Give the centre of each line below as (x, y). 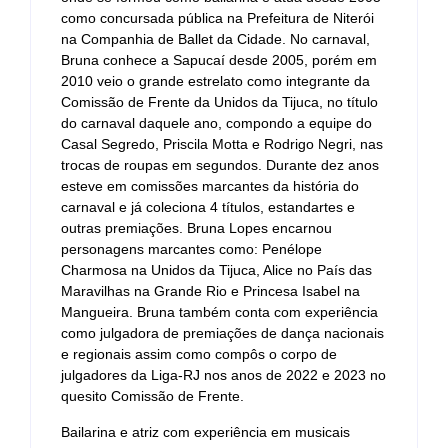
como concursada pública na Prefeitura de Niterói (217, 18)
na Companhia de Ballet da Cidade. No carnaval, (215, 39)
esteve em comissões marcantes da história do (210, 186)
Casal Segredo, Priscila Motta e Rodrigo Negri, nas (222, 144)
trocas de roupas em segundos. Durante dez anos (220, 165)
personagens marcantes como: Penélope (191, 249)
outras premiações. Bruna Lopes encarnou (196, 228)
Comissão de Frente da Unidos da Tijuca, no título (219, 102)
